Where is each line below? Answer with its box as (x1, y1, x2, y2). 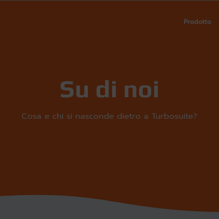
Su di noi (60, 74, 159, 103)
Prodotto (184, 17, 212, 26)
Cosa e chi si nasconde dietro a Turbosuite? (22, 110, 197, 122)
